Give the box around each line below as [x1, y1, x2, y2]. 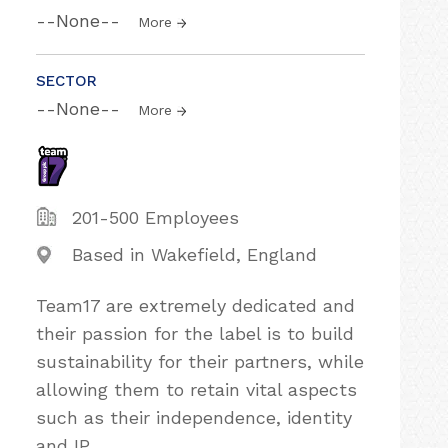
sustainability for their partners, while [36, 351, 364, 372]
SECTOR [36, 72, 97, 90]
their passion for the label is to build [36, 323, 354, 344]
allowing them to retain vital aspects [36, 379, 357, 400]
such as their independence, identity [36, 407, 352, 428]
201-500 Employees [72, 207, 239, 228]
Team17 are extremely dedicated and [36, 295, 355, 316]
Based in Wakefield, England [72, 244, 317, 265]
